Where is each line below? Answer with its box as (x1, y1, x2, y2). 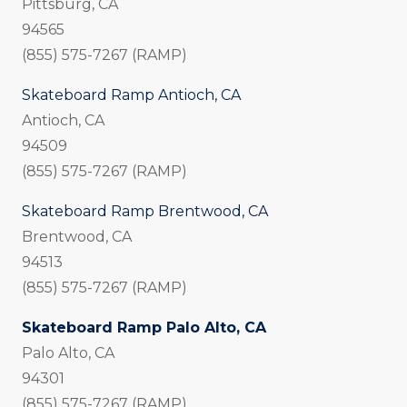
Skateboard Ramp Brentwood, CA (22, 203, 268, 221)
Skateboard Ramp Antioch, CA (22, 86, 241, 104)
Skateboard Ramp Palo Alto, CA (22, 319, 266, 337)
